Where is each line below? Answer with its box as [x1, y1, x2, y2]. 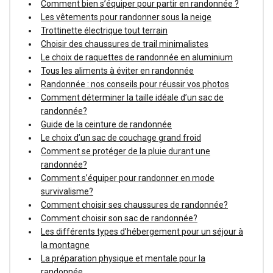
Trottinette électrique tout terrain [41, 25, 168, 35]
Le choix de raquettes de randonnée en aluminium [41, 52, 233, 62]
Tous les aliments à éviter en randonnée [41, 65, 194, 76]
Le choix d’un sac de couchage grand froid [41, 132, 201, 143]
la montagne [41, 239, 90, 250]
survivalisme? [41, 186, 93, 196]
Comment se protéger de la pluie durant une [41, 146, 210, 156]
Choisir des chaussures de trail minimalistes [41, 38, 208, 49]
